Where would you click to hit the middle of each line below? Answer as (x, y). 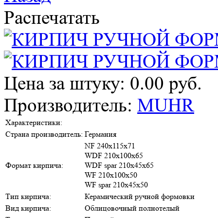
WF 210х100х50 (111, 175)
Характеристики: (34, 122)
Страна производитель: (44, 134)
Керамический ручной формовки (140, 196)
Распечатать (52, 18)
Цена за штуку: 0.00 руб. (103, 83)
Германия (100, 134)
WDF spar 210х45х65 (119, 165)
